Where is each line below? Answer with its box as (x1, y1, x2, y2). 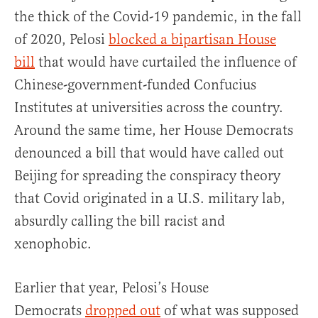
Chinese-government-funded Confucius (14, 76, 256, 94)
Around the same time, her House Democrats (14, 121, 293, 140)
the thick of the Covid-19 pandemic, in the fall (14, 8, 302, 26)
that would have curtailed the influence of (35, 53, 297, 72)
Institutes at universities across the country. (14, 99, 283, 117)
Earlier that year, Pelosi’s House (14, 279, 209, 297)
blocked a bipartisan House (109, 31, 276, 49)
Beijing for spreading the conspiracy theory (14, 167, 280, 185)
